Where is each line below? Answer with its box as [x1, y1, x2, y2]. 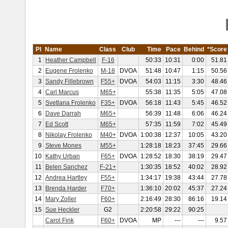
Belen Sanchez [45, 163, 88, 170]
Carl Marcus [45, 89, 79, 96]
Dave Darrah [45, 110, 81, 117]
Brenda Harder [45, 185, 87, 192]
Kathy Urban [45, 153, 80, 160]
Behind [184, 46, 204, 53]
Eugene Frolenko [45, 67, 93, 74]
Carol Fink [45, 217, 74, 224]
